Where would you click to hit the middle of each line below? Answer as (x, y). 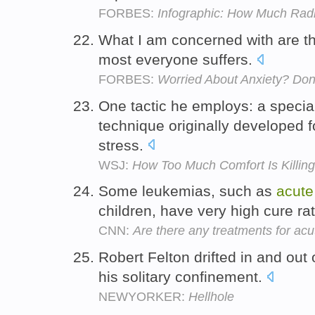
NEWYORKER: (143, 297)
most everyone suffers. (178, 59)
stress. (123, 145)
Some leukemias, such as (187, 191)
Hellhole (211, 297)
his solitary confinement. (182, 277)
